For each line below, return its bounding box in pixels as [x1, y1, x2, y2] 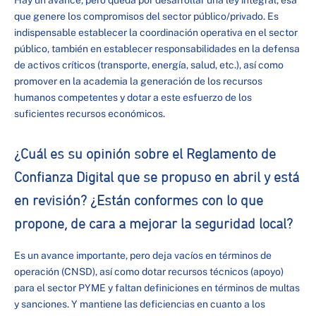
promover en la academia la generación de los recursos [14, 75, 262, 87]
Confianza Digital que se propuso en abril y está [14, 171, 299, 185]
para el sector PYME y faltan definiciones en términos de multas [14, 282, 300, 293]
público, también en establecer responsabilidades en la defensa [14, 43, 300, 54]
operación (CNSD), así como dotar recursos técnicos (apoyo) [14, 266, 284, 277]
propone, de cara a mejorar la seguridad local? [14, 217, 293, 231]
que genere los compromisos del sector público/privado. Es [14, 11, 279, 22]
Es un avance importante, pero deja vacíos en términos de [14, 250, 272, 261]
